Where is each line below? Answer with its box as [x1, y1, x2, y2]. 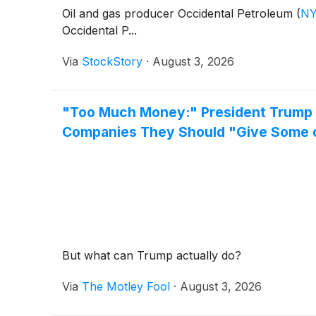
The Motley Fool [82, 279, 170, 293]
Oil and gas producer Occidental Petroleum [62, 6, 296, 20]
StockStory [82, 54, 142, 68]
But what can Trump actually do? [62, 248, 241, 262]
